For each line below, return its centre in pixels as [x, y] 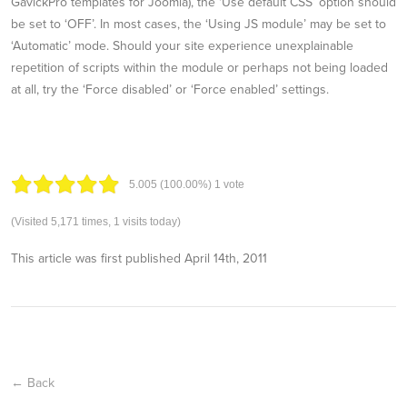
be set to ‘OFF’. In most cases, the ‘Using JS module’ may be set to [199, 24]
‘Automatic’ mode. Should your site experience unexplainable [182, 45]
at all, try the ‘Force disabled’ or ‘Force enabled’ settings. [170, 89]
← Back [33, 382]
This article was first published [98, 258]
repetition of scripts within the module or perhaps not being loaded [199, 67]
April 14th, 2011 [226, 258]
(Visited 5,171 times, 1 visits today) [96, 221]
